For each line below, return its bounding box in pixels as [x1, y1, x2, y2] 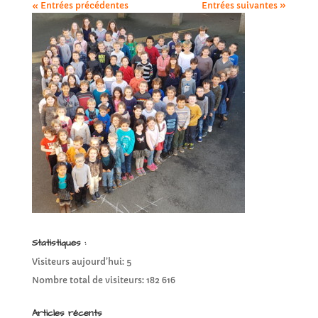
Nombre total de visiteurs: [31, 275, 146, 286]
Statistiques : [31, 236, 86, 250]
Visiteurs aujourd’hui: [31, 256, 126, 268]
